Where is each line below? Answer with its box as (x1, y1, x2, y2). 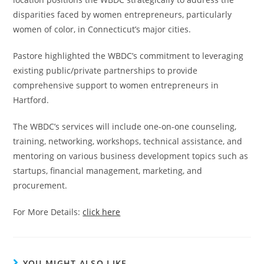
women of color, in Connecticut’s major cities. (13, 23, 192, 35)
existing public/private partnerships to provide (13, 64, 198, 76)
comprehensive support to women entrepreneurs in (13, 79, 219, 91)
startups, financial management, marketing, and (13, 164, 203, 176)
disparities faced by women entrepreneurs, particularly (13, 8, 232, 20)
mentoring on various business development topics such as (13, 150, 249, 161)
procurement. (13, 179, 68, 191)
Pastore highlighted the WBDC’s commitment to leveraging (13, 49, 244, 61)
